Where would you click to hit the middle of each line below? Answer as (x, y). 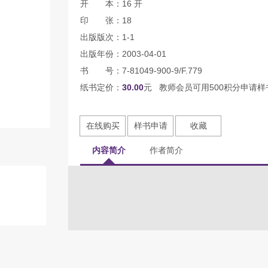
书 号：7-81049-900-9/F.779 (141, 71)
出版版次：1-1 (107, 37)
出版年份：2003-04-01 (123, 54)
